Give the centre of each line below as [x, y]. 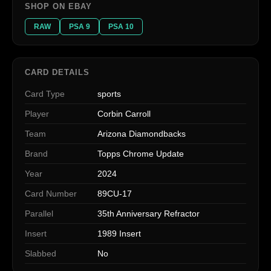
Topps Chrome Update [141, 153]
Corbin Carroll [124, 113]
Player [37, 113]
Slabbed [41, 253]
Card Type [45, 93]
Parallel [39, 213]
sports [109, 93]
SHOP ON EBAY [59, 6]
